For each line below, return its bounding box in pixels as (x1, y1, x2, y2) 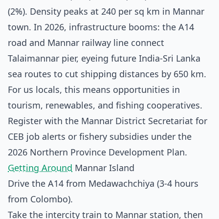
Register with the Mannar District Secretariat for (8, 115, 207, 127)
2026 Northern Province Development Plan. (8, 146, 187, 158)
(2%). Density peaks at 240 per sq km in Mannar (8, 5, 204, 17)
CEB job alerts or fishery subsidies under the (8, 131, 192, 142)
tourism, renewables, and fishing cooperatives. (8, 99, 202, 111)
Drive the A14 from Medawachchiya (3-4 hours (8, 177, 198, 189)
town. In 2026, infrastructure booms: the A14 (8, 21, 194, 33)
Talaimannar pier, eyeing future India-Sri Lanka (8, 52, 200, 64)
